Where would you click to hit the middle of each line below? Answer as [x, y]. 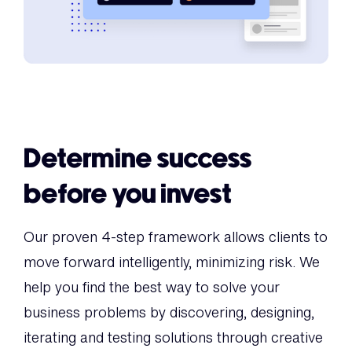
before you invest [128, 194]
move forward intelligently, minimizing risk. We [172, 261]
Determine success [138, 159]
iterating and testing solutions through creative [173, 337]
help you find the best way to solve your [152, 286]
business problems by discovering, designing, [169, 312]
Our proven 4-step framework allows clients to [176, 236]
